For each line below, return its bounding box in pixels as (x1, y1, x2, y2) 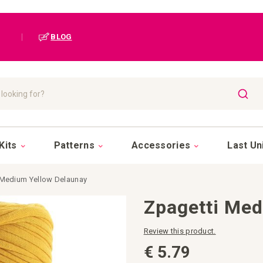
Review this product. (143, 227, 216, 235)
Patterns (53, 140, 95, 151)
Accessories (131, 140, 191, 151)
